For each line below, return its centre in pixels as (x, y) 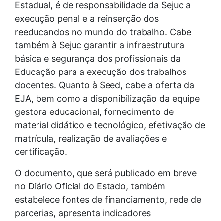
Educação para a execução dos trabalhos (101, 72)
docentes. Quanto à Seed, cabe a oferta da (105, 85)
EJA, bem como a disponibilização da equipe (107, 98)
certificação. (41, 151)
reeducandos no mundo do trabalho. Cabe (103, 32)
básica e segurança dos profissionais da (98, 58)
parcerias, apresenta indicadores (83, 213)
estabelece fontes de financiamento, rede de (108, 199)
